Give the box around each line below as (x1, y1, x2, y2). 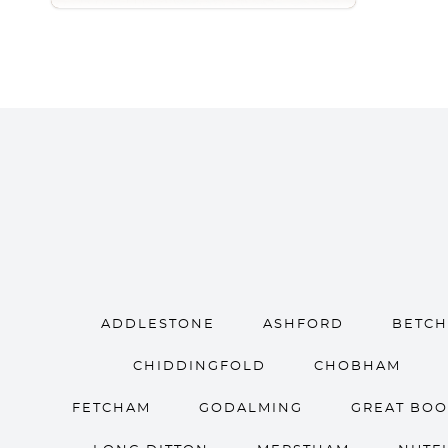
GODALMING (198, 402, 303, 415)
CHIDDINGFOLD (132, 360, 266, 373)
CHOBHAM (313, 360, 401, 373)
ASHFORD (263, 318, 344, 331)
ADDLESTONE (101, 318, 215, 331)
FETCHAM (71, 402, 151, 415)
